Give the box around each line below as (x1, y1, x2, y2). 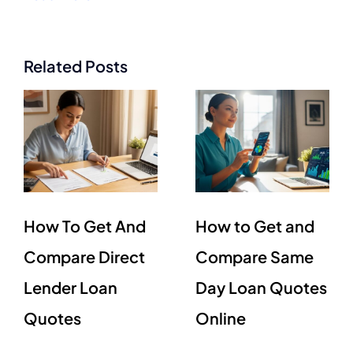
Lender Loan (24, 277, 117, 297)
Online (195, 307, 246, 328)
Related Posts (24, 56, 128, 76)
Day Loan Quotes (195, 277, 327, 297)
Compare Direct (24, 246, 145, 266)
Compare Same (195, 246, 314, 266)
